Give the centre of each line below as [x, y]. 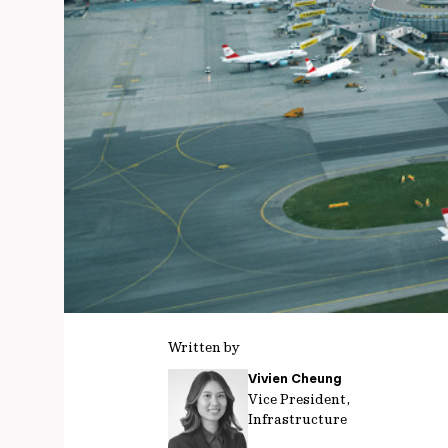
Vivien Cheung [295, 378]
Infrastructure [297, 419]
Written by [203, 347]
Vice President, [299, 399]
